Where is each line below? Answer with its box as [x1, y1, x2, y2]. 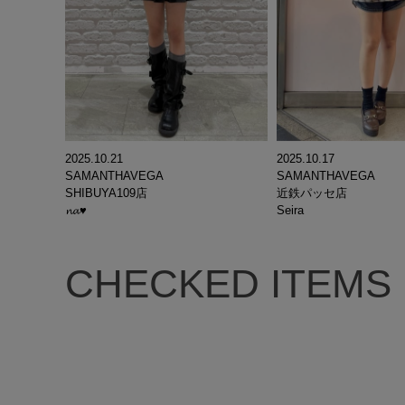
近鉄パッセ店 [277, 186, 347, 201]
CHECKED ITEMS [65, 261, 391, 306]
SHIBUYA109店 [65, 186, 147, 201]
